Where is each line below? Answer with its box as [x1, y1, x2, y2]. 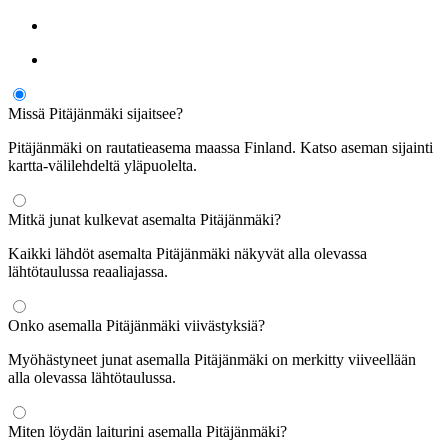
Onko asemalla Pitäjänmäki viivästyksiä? [8, 316, 265, 334]
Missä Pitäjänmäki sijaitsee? [8, 104, 183, 122]
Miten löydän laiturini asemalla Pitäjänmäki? [8, 422, 287, 440]
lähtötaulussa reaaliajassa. [8, 262, 168, 280]
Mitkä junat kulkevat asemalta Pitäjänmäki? [8, 210, 281, 228]
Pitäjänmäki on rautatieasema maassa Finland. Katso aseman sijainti [8, 138, 433, 156]
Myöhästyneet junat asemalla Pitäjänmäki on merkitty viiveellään [8, 350, 416, 368]
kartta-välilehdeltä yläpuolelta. [8, 156, 197, 174]
